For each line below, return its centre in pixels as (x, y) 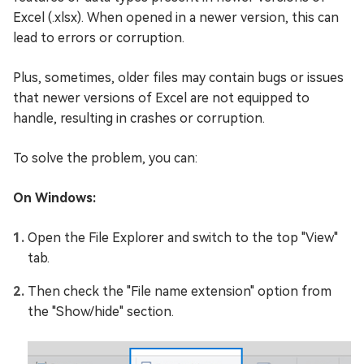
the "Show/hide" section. (101, 312)
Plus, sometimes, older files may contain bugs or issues (178, 78)
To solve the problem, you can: (105, 158)
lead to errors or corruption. (99, 38)
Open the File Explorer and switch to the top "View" (183, 238)
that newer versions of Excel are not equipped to (161, 98)
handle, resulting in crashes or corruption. (139, 119)
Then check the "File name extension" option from (180, 292)
